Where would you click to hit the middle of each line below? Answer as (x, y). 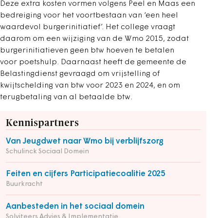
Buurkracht (24, 184)
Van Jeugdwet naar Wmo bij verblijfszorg (85, 142)
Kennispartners (42, 123)
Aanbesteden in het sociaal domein (75, 207)
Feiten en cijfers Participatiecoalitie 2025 (85, 174)
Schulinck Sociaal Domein (47, 152)
